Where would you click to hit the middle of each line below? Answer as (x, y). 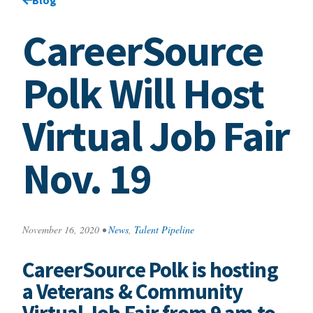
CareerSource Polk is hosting (150, 269)
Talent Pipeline (164, 229)
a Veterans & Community (132, 291)
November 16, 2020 (60, 229)
